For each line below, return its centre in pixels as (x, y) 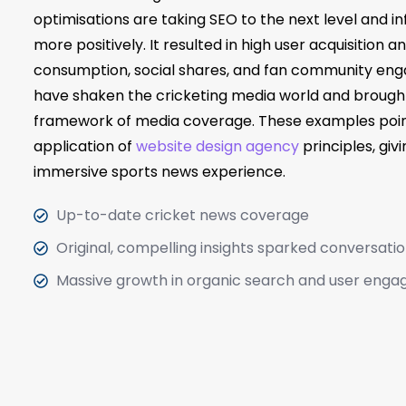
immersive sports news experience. (159, 171)
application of (85, 146)
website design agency (217, 146)
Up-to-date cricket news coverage (183, 215)
